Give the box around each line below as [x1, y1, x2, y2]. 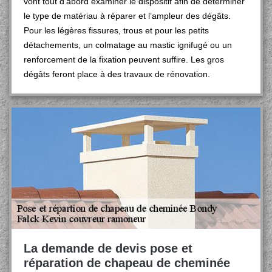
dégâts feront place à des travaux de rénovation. [24, 69, 210, 79]
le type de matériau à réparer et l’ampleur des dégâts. [24, 11, 231, 21]
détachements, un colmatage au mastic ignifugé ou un [24, 40, 232, 50]
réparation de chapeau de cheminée [24, 256, 230, 270]
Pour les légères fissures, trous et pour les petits [24, 25, 209, 35]
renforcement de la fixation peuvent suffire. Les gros [24, 55, 224, 64]
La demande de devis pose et [24, 242, 192, 255]
